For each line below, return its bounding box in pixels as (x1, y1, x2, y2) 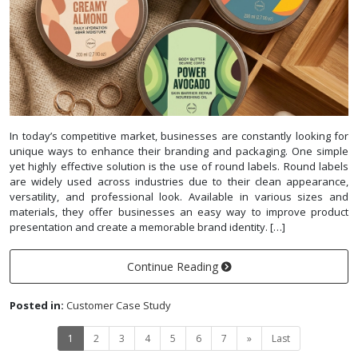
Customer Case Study (66, 297, 171, 312)
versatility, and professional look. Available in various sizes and (10, 189, 348, 204)
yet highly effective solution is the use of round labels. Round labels (10, 158, 348, 173)
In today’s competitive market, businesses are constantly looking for (10, 128, 348, 143)
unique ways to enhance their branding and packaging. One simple (10, 143, 348, 158)
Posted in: (10, 297, 64, 312)
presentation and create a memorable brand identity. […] (10, 219, 285, 234)
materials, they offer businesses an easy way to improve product (10, 204, 348, 219)
